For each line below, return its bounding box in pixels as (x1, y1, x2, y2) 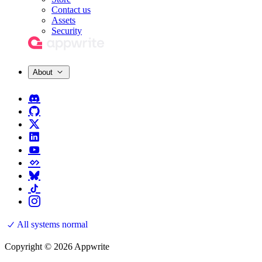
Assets (51, 15, 75, 26)
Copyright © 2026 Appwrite (5, 242, 109, 252)
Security (51, 26, 82, 36)
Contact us (51, 5, 91, 15)
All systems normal (17, 219, 88, 230)
